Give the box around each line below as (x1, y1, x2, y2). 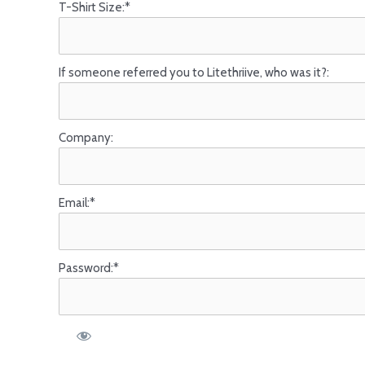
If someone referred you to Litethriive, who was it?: (59, 65, 329, 80)
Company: (59, 130, 113, 145)
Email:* (59, 196, 95, 210)
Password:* (59, 261, 119, 275)
